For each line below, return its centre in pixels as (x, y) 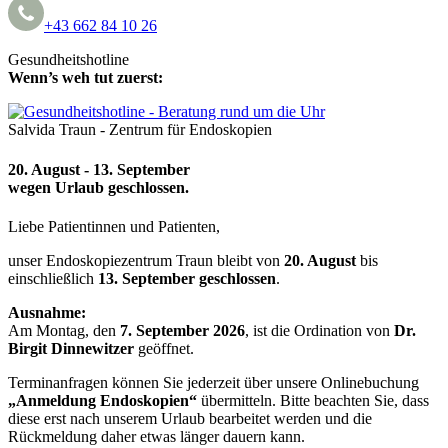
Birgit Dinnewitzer (71, 348)
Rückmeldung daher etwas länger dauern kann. (156, 436)
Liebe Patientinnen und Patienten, (114, 226)
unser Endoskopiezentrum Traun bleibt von (146, 260)
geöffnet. (164, 348)
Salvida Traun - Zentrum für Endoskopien (140, 130)
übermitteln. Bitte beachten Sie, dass (313, 400)
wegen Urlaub (58, 187)
